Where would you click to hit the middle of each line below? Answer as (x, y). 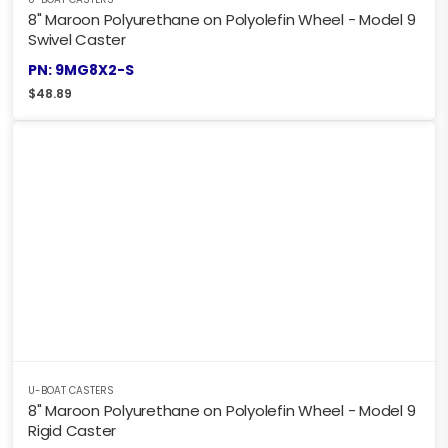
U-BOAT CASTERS (71, 391)
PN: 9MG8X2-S (81, 70)
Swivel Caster (77, 40)
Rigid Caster (72, 431)
